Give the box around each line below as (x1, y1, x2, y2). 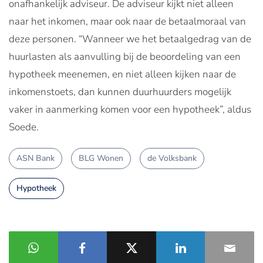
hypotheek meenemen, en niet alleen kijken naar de (9, 67, 236, 81)
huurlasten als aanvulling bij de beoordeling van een (9, 49, 241, 63)
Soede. (9, 120, 39, 134)
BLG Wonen (79, 152, 123, 164)
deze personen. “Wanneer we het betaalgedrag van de (9, 32, 251, 46)
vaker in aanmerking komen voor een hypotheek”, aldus (9, 102, 251, 116)
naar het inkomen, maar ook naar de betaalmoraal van (9, 14, 246, 28)
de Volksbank (147, 152, 197, 164)
